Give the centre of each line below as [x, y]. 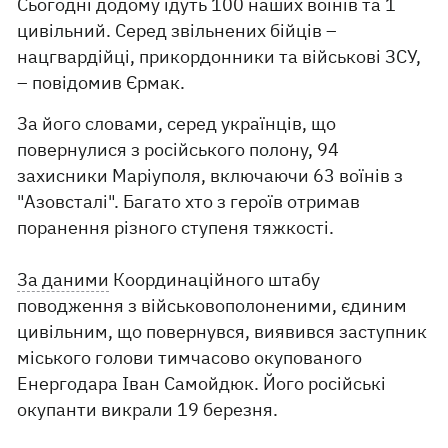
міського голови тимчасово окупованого [190, 357]
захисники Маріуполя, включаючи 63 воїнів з [210, 175]
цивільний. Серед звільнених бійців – [177, 30]
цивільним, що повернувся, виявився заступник [222, 331]
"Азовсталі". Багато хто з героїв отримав [189, 201]
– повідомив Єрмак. [101, 82]
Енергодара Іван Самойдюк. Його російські [202, 383]
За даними [63, 279]
